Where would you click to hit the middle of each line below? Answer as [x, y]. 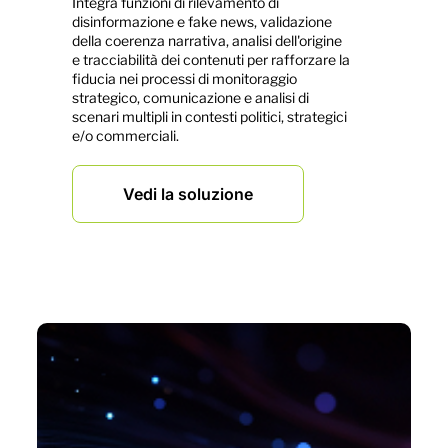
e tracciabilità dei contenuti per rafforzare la [210, 59]
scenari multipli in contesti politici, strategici [209, 116]
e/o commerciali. [125, 135]
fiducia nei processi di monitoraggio [184, 78]
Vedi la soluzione [187, 194]
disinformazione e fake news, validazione [201, 21]
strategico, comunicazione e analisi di [190, 97]
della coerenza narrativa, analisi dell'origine [206, 40]
